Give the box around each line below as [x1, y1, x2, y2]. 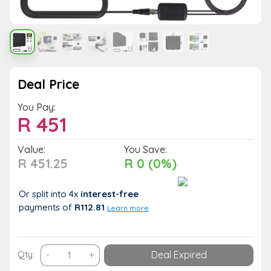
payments [19, 201, 62, 213]
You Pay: [18, 100, 56, 113]
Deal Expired [151, 249, 207, 261]
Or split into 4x [19, 188, 80, 200]
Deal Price [18, 76, 79, 92]
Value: [18, 143, 45, 155]
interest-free [80, 188, 139, 200]
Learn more [107, 203, 149, 212]
